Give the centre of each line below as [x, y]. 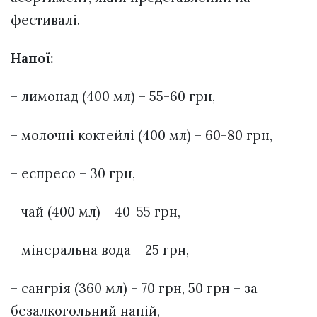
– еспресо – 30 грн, [73, 173]
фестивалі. [45, 20]
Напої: [32, 58]
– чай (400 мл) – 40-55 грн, [96, 211]
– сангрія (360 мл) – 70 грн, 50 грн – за [134, 288]
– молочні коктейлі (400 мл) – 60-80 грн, [142, 135]
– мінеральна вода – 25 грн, [100, 250]
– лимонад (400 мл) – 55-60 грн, [113, 97]
